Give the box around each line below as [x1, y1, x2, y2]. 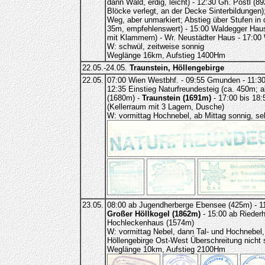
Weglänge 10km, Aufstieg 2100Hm [106, 245, 225, 254]
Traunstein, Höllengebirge [129, 63, 224, 72]
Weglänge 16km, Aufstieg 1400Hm [106, 51, 225, 60]
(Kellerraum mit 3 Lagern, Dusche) [106, 102, 224, 111]
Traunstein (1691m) [141, 93, 211, 102]
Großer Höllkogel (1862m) [106, 209, 201, 218]
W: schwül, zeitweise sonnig [106, 42, 204, 51]
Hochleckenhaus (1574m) [106, 218, 194, 227]
